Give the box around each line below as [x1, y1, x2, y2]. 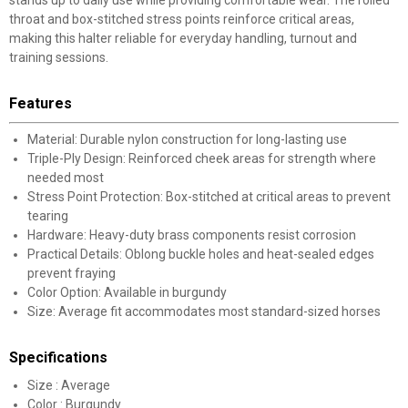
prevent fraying [27, 266, 116, 280]
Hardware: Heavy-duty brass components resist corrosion [27, 228, 356, 242]
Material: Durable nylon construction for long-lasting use [27, 132, 347, 147]
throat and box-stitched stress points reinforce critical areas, [9, 12, 354, 26]
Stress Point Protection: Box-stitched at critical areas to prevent [27, 189, 391, 204]
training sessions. [9, 50, 108, 65]
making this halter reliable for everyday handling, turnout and [9, 31, 357, 46]
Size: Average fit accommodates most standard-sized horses [27, 304, 381, 319]
